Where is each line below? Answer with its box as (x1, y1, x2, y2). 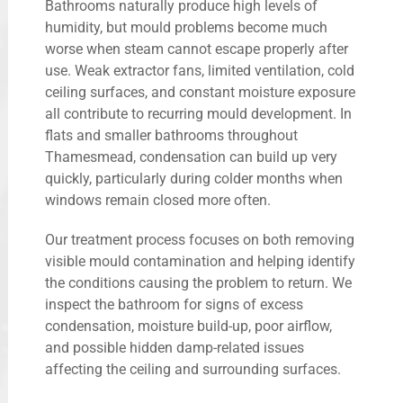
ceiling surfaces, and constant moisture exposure (45, 83, 355, 101)
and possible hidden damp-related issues (45, 338, 304, 356)
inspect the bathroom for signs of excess (45, 295, 303, 313)
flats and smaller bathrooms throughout (45, 126, 298, 144)
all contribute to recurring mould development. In (45, 104, 352, 122)
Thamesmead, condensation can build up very (45, 148, 337, 166)
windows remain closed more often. (45, 191, 271, 209)
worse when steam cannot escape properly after (45, 40, 348, 58)
